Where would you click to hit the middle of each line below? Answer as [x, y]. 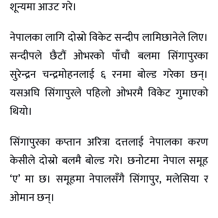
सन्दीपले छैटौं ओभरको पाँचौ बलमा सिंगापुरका [109, 56]
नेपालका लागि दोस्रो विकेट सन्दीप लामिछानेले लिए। [109, 38]
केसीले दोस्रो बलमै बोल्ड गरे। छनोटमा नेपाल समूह [109, 161]
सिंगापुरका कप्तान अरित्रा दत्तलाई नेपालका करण [109, 143]
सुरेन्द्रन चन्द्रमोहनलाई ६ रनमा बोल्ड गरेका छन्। [109, 75]
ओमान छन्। [32, 198]
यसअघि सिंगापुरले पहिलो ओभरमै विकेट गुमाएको [109, 93]
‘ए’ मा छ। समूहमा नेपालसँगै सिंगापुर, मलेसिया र [109, 180]
